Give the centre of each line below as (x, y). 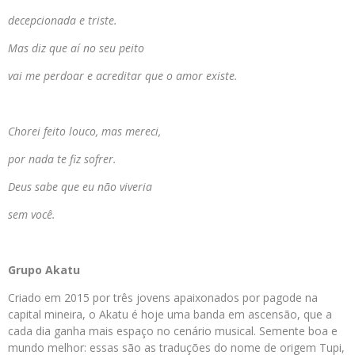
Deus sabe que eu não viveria (80, 187)
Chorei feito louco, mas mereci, (84, 132)
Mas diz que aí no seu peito (76, 48)
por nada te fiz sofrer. (62, 159)
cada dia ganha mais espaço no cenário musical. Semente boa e (173, 331)
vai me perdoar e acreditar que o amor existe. (123, 76)
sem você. (32, 215)
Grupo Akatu (44, 270)
